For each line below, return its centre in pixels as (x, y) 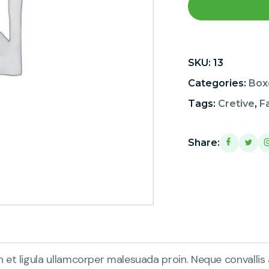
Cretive (236, 103)
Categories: (218, 83)
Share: (204, 142)
